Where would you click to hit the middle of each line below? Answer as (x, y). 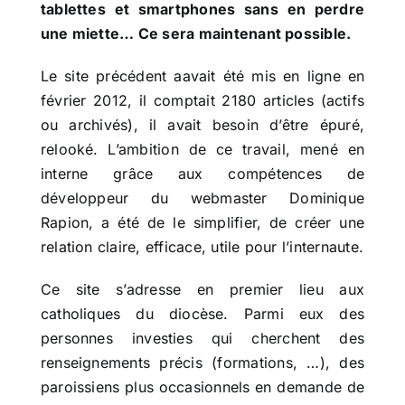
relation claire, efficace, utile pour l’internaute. (202, 247)
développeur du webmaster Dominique (202, 198)
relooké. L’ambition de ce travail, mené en (202, 150)
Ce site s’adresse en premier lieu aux (202, 290)
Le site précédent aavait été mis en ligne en (202, 76)
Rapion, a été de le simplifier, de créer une (202, 223)
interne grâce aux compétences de (202, 174)
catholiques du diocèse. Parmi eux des (202, 314)
